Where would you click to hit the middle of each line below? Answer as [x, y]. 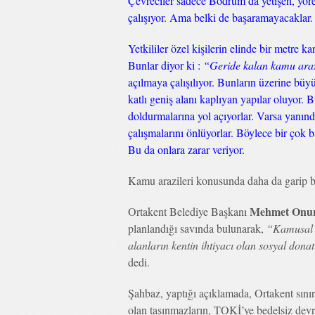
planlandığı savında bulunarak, [197, 228]
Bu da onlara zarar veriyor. [186, 149]
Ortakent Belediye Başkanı [189, 211]
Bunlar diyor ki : [166, 65]
